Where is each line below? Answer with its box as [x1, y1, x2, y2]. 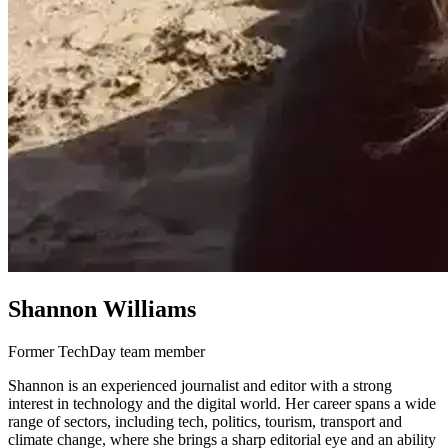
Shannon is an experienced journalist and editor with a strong [8, 376, 392, 394]
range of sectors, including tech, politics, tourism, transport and [8, 412, 402, 430]
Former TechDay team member [8, 342, 205, 360]
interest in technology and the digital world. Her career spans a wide [8, 394, 436, 412]
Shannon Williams [8, 295, 196, 322]
